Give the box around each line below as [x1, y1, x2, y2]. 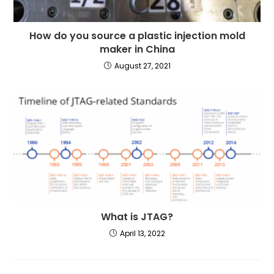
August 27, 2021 [114, 60, 171, 71]
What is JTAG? [101, 210, 173, 224]
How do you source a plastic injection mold [29, 28, 245, 43]
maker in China [99, 42, 175, 56]
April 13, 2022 [119, 228, 165, 239]
